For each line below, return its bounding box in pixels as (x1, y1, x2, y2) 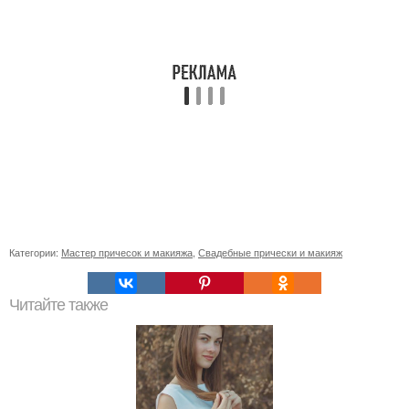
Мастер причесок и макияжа (61, 245, 193, 259)
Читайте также (9, 296, 108, 314)
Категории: (9, 245, 61, 259)
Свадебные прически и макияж (198, 245, 342, 259)
